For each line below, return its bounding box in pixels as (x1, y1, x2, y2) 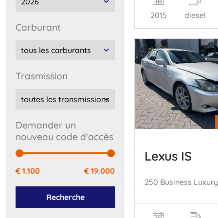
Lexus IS (145, 147, 192, 163)
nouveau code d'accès (16, 130, 113, 143)
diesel (184, 10, 206, 20)
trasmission (21, 70, 68, 82)
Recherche (46, 192, 85, 202)
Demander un (16, 119, 22, 131)
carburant (21, 21, 61, 33)
